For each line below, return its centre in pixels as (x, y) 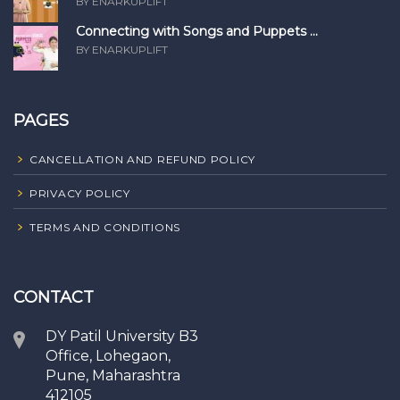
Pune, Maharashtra (113, 376)
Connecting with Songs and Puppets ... (197, 32)
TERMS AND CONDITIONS (105, 228)
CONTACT (54, 298)
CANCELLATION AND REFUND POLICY (142, 160)
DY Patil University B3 (122, 337)
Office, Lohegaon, (108, 356)
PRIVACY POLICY (80, 194)
